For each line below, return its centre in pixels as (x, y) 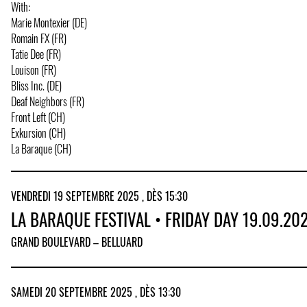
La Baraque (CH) (41, 148)
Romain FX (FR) (39, 38)
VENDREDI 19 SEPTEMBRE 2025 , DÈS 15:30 (99, 196)
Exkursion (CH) (38, 133)
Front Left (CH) (38, 117)
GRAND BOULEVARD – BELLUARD (77, 242)
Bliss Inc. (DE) (36, 85)
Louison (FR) (34, 70)
